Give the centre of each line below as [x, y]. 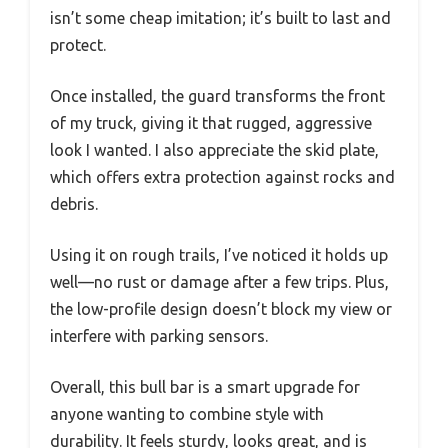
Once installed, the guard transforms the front [217, 96]
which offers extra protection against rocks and [222, 177]
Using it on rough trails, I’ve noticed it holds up [219, 255]
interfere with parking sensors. [159, 336]
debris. [74, 204]
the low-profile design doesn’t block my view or [221, 309]
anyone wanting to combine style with [187, 414]
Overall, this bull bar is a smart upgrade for [205, 387]
